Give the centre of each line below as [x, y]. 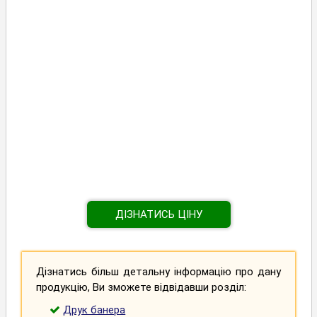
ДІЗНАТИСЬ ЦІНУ [158, 214]
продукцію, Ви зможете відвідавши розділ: [141, 288]
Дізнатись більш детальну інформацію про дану [158, 272]
